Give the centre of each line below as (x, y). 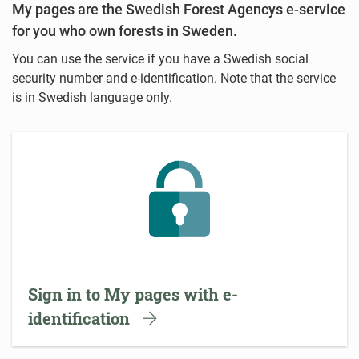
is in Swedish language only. (92, 98)
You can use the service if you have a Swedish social (160, 59)
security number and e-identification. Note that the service (174, 79)
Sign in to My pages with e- (133, 294)
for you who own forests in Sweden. (125, 31)
